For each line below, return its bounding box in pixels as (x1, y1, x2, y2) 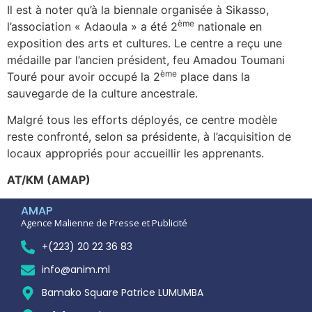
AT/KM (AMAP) (7, 173, 91, 187)
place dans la (177, 69, 250, 84)
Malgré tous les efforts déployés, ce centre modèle (7, 113, 277, 127)
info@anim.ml (42, 263, 110, 277)
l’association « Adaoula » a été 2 (7, 19, 178, 33)
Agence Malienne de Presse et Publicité (21, 216, 187, 229)
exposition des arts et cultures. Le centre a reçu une (7, 36, 282, 50)
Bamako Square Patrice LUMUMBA (42, 286, 203, 300)
